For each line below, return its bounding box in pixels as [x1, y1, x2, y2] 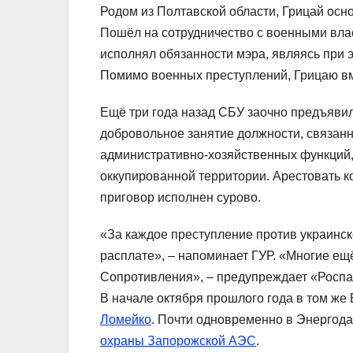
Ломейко [100, 312, 151, 326]
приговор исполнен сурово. [100, 190, 261, 204]
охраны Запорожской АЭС [100, 333, 256, 347]
